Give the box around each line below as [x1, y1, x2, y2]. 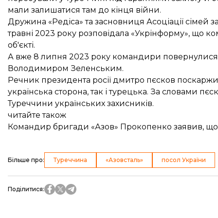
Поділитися [8, 185, 43, 193]
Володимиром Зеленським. [8, 63, 124, 73]
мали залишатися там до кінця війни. [8, 5, 161, 15]
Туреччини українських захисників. [8, 98, 154, 108]
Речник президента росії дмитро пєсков [8, 75, 177, 85]
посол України [162, 156, 206, 163]
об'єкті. [8, 40, 35, 50]
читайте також [8, 110, 66, 120]
